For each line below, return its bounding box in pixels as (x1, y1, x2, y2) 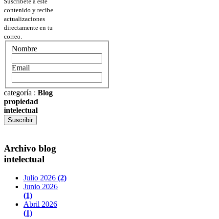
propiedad (4, 97, 38, 106)
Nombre (12, 44, 37, 53)
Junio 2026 (23, 182, 58, 191)
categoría (4, 88, 32, 97)
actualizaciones (4, 15, 45, 23)
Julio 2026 (23, 174, 58, 182)
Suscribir (8, 116, 33, 124)
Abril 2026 (23, 200, 57, 209)
